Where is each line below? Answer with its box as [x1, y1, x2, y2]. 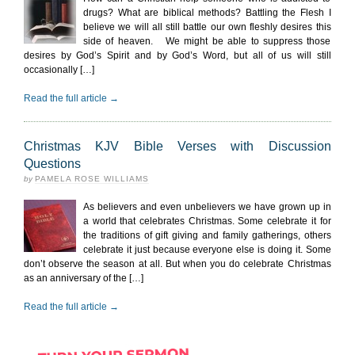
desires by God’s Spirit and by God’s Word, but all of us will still [24, 50, 331, 61]
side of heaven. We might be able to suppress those [83, 36, 331, 47]
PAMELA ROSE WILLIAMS [35, 174, 149, 183]
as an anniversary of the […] [24, 273, 143, 284]
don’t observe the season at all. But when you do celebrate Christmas [24, 258, 331, 269]
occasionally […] [24, 64, 94, 75]
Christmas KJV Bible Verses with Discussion [24, 139, 331, 153]
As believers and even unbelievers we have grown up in [83, 201, 331, 212]
